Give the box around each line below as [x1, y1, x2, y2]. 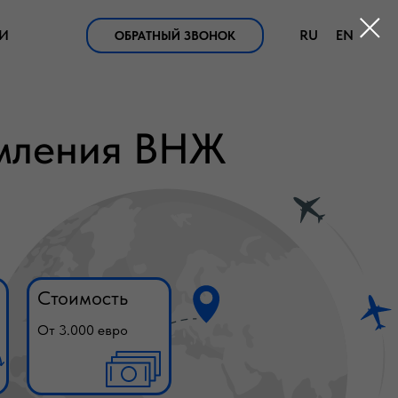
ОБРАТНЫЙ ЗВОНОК [115, 28, 235, 43]
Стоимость [37, 286, 128, 309]
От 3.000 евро [37, 322, 128, 338]
